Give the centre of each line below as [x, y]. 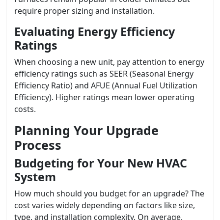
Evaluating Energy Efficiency [95, 31]
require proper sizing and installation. [84, 11]
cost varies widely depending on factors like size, [105, 205]
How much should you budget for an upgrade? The [109, 193]
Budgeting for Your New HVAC [101, 163]
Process [38, 145]
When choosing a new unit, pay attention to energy [109, 62]
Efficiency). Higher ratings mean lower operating [104, 97]
